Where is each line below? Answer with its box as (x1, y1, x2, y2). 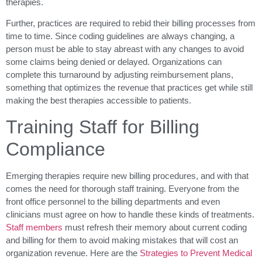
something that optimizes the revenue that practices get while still (6, 82, 253, 93)
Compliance (6, 138, 105, 160)
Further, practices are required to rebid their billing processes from (6, 18, 256, 29)
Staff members (6, 222, 63, 232)
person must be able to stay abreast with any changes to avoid (6, 44, 244, 54)
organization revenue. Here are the (6, 247, 140, 258)
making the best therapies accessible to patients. (6, 95, 191, 106)
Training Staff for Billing (6, 116, 199, 137)
